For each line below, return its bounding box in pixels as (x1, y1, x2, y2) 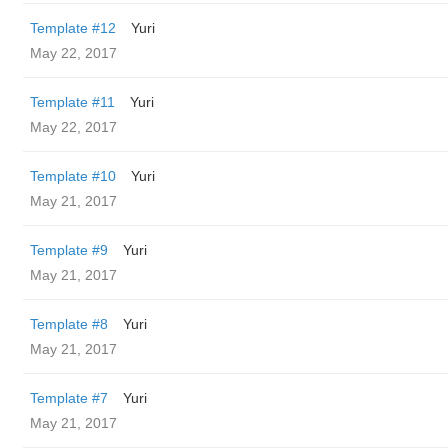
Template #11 (30, 94, 115, 110)
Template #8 (30, 316, 108, 332)
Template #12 (30, 20, 116, 36)
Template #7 (30, 390, 108, 406)
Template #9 (30, 242, 108, 258)
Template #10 (30, 168, 116, 184)
